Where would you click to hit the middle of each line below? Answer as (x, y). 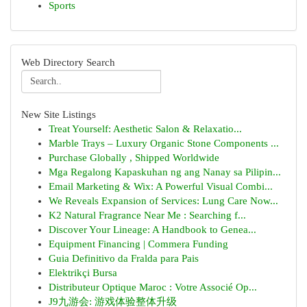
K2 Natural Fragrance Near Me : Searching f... (147, 215)
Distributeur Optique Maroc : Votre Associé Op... (153, 287)
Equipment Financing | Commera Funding (138, 244)
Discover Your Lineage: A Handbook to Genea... (152, 230)
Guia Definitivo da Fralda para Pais (124, 258)
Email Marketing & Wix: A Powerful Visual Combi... (161, 186)
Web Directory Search (68, 62)
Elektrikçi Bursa (83, 273)
